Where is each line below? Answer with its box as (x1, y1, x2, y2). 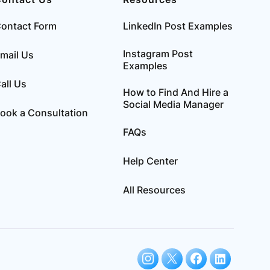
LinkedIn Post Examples (122, 19, 233, 32)
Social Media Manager (122, 98, 224, 110)
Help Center (122, 154, 178, 167)
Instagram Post (122, 47, 193, 60)
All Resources (122, 183, 186, 196)
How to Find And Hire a (122, 86, 228, 98)
